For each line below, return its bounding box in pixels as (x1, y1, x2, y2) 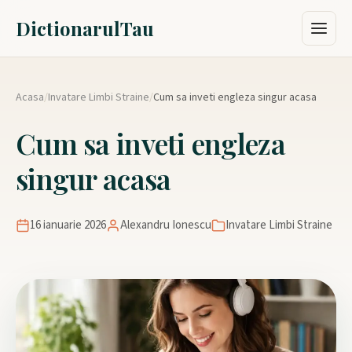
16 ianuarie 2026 (30, 217, 106, 233)
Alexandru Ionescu (120, 217, 211, 233)
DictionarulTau (16, 16, 154, 41)
